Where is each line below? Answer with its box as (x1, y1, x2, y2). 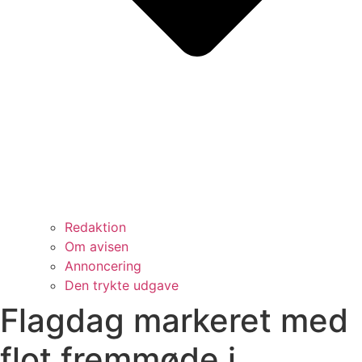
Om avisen (65, 238, 128, 255)
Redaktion (65, 218, 126, 235)
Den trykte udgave (65, 276, 179, 293)
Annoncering (65, 257, 141, 274)
